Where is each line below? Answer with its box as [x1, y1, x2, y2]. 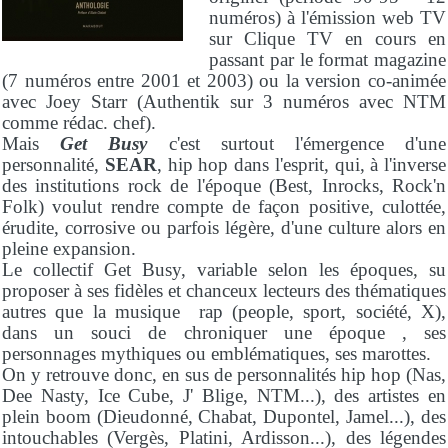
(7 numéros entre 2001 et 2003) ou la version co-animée [2, 69, 446, 91]
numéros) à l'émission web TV [209, 6, 446, 28]
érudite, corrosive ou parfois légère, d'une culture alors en [2, 216, 446, 238]
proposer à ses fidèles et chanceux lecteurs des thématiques [2, 279, 446, 301]
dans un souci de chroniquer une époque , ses [2, 321, 446, 343]
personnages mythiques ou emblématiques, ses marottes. [2, 342, 431, 364]
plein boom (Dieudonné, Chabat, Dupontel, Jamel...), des [2, 405, 446, 427]
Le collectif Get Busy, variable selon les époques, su [2, 258, 446, 280]
